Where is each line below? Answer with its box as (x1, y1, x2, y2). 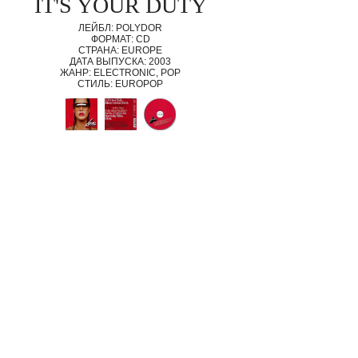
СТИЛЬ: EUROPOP (78, 78, 164, 89)
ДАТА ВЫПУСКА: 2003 (70, 56, 172, 67)
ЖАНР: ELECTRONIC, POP (60, 67, 181, 78)
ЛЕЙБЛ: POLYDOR (78, 22, 163, 34)
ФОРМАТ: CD (90, 34, 150, 45)
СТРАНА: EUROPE (78, 45, 163, 56)
